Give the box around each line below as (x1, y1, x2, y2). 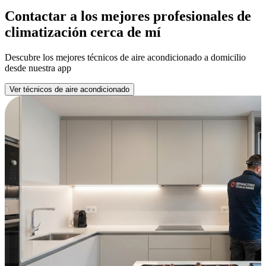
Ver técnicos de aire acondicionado (9, 84, 129, 94)
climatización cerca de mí (5, 24, 161, 40)
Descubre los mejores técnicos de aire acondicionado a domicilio (5, 52, 246, 62)
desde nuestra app (5, 62, 71, 73)
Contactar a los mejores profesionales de (5, 8, 251, 24)
